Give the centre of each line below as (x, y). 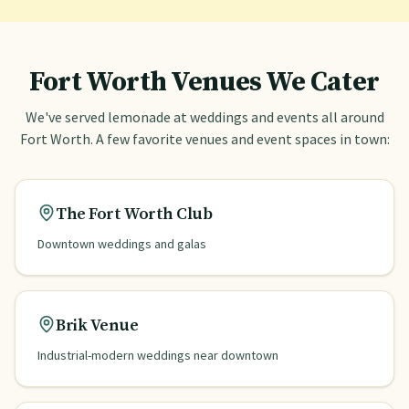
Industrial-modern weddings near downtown (158, 355)
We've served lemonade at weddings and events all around (204, 117)
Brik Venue (97, 325)
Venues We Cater (273, 82)
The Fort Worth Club (134, 214)
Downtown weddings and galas (122, 244)
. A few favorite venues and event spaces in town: (240, 139)
